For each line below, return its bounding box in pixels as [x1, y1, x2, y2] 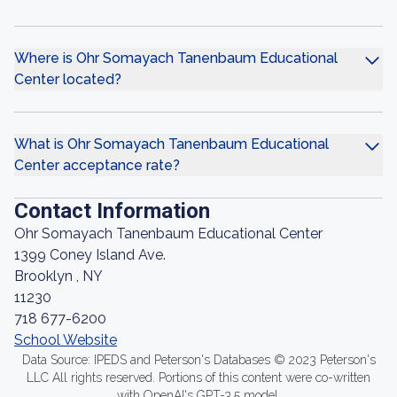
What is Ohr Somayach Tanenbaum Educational [14, 136, 329, 152]
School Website [14, 331, 117, 348]
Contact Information [14, 198, 210, 223]
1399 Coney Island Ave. [14, 246, 166, 263]
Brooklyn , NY [14, 268, 103, 284]
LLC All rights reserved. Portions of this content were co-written [27, 370, 370, 385]
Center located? [14, 71, 121, 88]
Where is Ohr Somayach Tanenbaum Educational [14, 50, 338, 66]
